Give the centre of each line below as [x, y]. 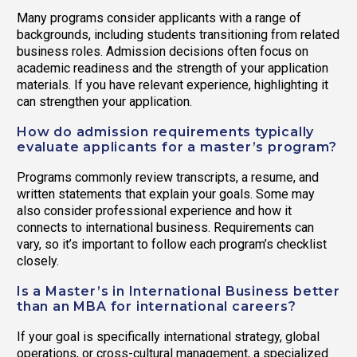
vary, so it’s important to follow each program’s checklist [172, 245]
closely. [38, 261]
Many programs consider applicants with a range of [159, 18]
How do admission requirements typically [166, 132]
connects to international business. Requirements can [165, 228]
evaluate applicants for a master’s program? [177, 147]
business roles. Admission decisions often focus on [163, 52]
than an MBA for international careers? [157, 307]
